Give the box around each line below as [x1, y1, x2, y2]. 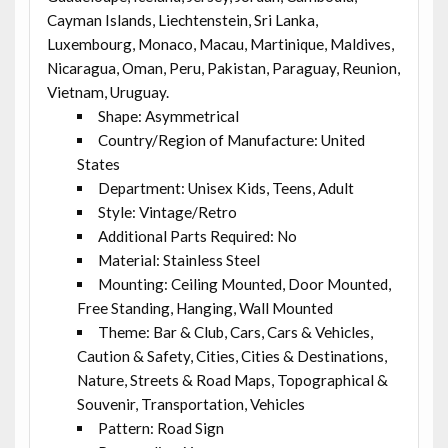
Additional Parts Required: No [98, 226, 298, 245]
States [76, 154, 120, 173]
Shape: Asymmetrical [98, 106, 240, 125]
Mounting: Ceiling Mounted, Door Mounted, [98, 274, 392, 293]
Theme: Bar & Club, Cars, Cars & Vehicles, [98, 322, 374, 341]
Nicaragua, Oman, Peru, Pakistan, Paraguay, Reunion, [46, 58, 400, 77]
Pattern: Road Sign [98, 418, 225, 437]
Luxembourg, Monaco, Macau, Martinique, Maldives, [46, 34, 394, 53]
